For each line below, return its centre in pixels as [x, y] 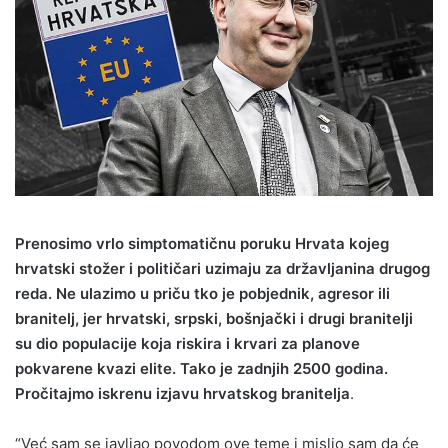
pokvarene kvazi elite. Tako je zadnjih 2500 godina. [201, 369]
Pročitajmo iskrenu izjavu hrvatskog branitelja [182, 394]
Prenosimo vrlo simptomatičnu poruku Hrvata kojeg [202, 244]
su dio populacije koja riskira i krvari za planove [187, 344]
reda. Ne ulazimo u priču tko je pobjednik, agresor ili [202, 294]
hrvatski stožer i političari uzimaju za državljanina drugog [222, 269]
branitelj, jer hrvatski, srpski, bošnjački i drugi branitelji [214, 319]
